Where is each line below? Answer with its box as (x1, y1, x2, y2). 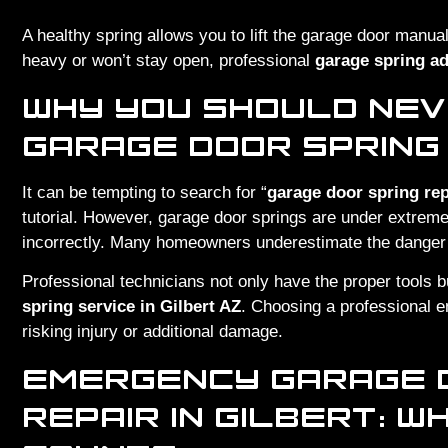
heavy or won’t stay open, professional (22, 51, 315, 71)
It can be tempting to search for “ (22, 182, 267, 202)
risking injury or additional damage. (22, 322, 283, 342)
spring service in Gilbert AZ (22, 297, 241, 317)
